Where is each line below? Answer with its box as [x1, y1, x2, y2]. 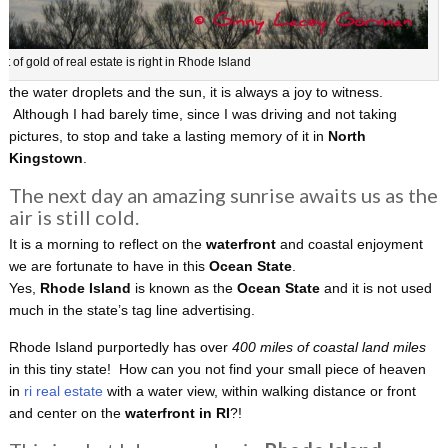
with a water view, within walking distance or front [106, 383, 416, 400]
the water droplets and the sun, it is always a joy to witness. [8, 84, 383, 101]
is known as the [130, 280, 237, 297]
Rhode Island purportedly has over [8, 339, 232, 356]
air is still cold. [8, 205, 139, 230]
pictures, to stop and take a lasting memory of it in [8, 128, 328, 145]
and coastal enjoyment [275, 236, 423, 253]
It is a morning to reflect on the [8, 236, 206, 253]
